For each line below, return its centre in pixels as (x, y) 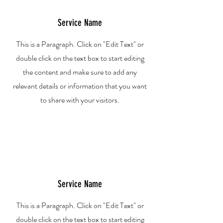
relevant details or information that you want (80, 86)
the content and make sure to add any (80, 72)
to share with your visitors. (80, 100)
